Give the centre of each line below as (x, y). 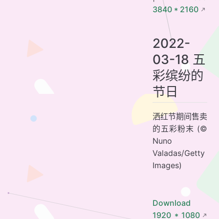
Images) (167, 165)
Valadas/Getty (179, 153)
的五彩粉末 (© (180, 128)
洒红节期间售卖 (180, 116)
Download (172, 203)
